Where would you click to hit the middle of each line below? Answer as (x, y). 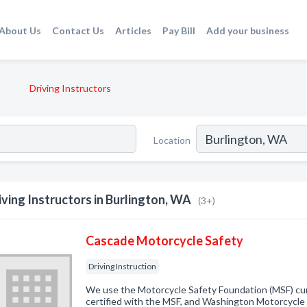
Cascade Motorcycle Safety (165, 241)
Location (172, 140)
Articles (133, 30)
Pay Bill (179, 30)
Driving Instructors (70, 88)
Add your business (247, 30)
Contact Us (78, 30)
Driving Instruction (123, 266)
